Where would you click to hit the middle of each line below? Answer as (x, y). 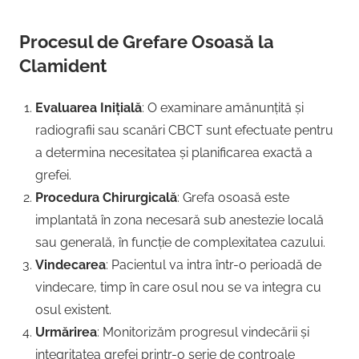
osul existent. (73, 309)
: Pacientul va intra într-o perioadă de (214, 264)
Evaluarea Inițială (89, 107)
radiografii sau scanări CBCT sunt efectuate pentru (184, 130)
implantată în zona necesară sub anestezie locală (179, 220)
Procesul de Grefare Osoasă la (147, 41)
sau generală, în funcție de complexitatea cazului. (180, 242)
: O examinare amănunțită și (223, 107)
